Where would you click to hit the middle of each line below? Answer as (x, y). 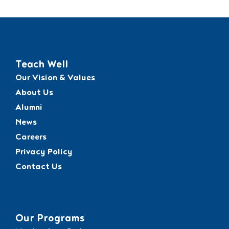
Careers (31, 138)
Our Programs (50, 219)
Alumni (29, 108)
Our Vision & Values (55, 78)
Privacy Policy (44, 153)
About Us (34, 93)
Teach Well (42, 65)
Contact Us (39, 167)
